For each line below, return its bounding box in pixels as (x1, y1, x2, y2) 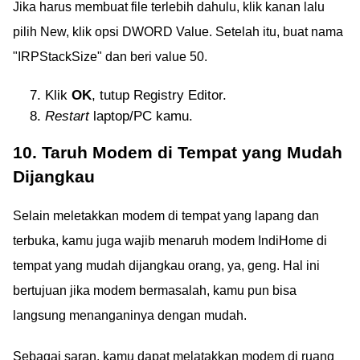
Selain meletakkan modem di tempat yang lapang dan (13, 208, 319, 223)
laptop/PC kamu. (89, 108, 193, 124)
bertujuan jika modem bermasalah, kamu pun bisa (13, 283, 297, 297)
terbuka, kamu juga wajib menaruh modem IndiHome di (13, 233, 327, 247)
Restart (45, 108, 89, 124)
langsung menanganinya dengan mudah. (13, 308, 247, 322)
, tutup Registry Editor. (92, 87, 227, 103)
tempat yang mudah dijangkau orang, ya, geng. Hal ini (13, 258, 320, 272)
